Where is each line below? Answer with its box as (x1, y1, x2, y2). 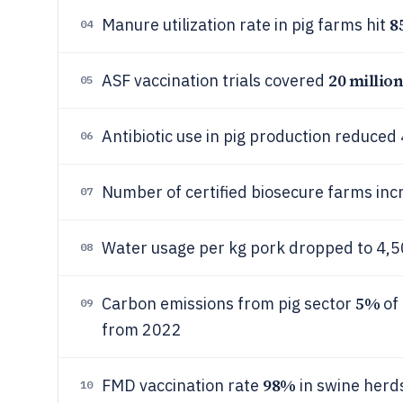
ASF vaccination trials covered (102, 70, 328, 91)
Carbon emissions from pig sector (102, 293, 355, 314)
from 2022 (102, 319, 182, 340)
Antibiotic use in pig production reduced (102, 126, 400, 147)
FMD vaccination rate (102, 375, 263, 396)
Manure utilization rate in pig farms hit (102, 14, 390, 35)
